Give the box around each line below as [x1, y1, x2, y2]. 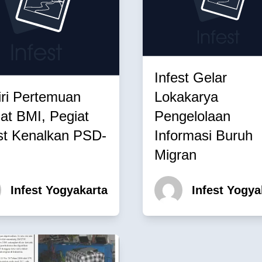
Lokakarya [154, 88, 218, 105]
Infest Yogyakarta [11, 183, 108, 196]
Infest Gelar [154, 69, 227, 85]
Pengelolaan [154, 108, 230, 124]
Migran [154, 146, 196, 163]
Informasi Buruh [154, 127, 253, 143]
